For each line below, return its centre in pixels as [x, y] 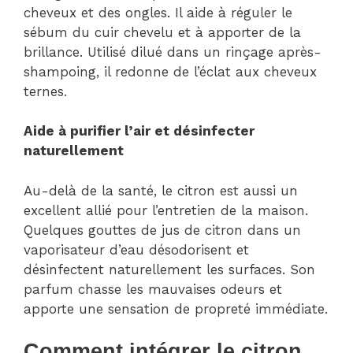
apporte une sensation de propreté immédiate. [176, 308]
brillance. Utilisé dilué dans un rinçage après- [173, 52]
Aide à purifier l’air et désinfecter [139, 131]
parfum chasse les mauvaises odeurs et [153, 289]
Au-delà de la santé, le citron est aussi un [161, 190]
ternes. [45, 91]
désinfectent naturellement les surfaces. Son [169, 269]
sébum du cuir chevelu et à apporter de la [162, 32]
